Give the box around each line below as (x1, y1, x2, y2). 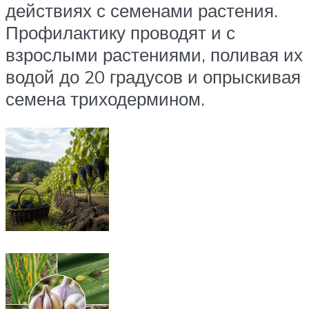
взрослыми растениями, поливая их (6, 43, 303, 66)
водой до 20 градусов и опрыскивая (6, 66, 301, 88)
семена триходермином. (6, 88, 205, 110)
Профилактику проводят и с (6, 21, 235, 44)
